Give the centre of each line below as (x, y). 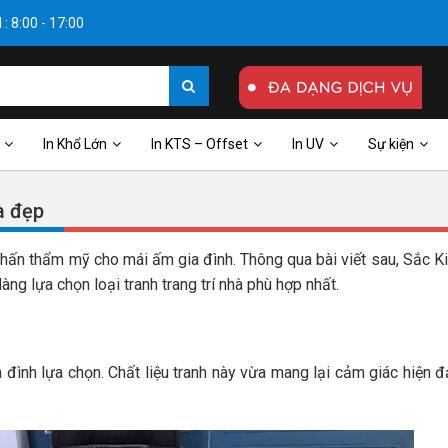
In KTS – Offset (199, 143)
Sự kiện (391, 143)
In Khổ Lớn (75, 143)
